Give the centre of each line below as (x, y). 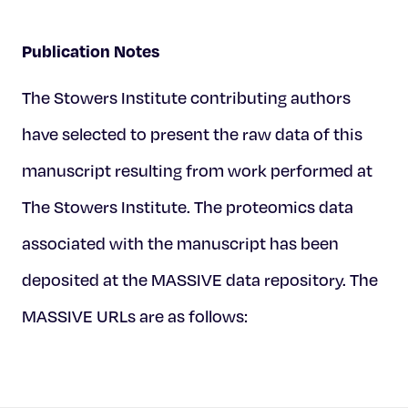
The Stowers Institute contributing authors (186, 97)
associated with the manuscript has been (180, 243)
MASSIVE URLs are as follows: (135, 316)
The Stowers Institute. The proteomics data (188, 207)
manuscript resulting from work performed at (197, 170)
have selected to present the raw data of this (192, 134)
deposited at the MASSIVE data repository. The (200, 280)
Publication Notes (91, 51)
